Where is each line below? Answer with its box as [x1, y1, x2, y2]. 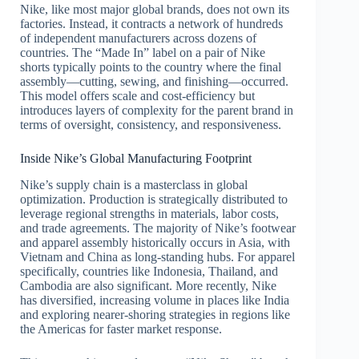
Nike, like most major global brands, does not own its [20, 2, 289, 17]
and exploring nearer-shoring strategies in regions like [20, 308, 290, 322]
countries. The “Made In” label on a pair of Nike [20, 46, 265, 60]
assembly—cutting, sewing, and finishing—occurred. [20, 75, 288, 89]
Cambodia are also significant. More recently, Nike [20, 279, 276, 293]
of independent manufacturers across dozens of [20, 31, 256, 46]
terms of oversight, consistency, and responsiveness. [20, 118, 281, 132]
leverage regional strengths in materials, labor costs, [20, 207, 279, 221]
